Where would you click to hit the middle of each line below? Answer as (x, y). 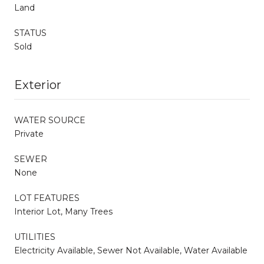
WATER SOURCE (50, 120)
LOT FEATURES (47, 198)
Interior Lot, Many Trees (63, 211)
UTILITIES (35, 237)
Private (29, 133)
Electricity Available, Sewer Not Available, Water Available (131, 250)
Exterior (38, 85)
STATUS (30, 33)
